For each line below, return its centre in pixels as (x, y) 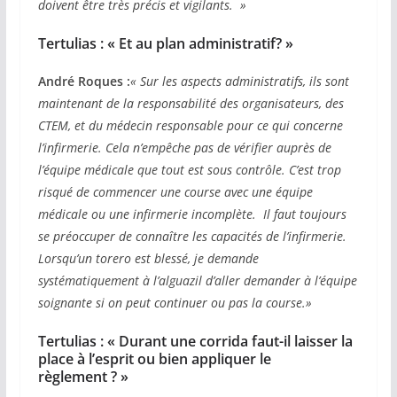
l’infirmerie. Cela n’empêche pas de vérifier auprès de (184, 148)
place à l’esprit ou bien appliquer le (154, 359)
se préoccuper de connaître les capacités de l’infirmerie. (192, 237)
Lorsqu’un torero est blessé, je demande (148, 259)
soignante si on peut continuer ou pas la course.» (175, 303)
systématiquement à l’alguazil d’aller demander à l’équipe (197, 281)
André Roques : (84, 82)
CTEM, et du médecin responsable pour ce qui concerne (190, 126)
